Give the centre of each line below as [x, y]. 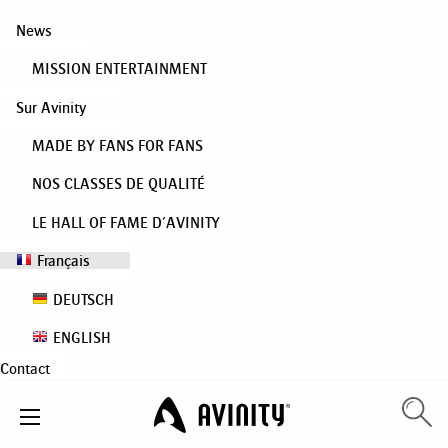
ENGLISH [82, 337]
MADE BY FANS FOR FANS [117, 146]
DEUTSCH [83, 299]
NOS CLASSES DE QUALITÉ [118, 184]
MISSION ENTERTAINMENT [119, 69]
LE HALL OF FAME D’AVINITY [126, 222]
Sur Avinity [51, 107]
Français [63, 261]
